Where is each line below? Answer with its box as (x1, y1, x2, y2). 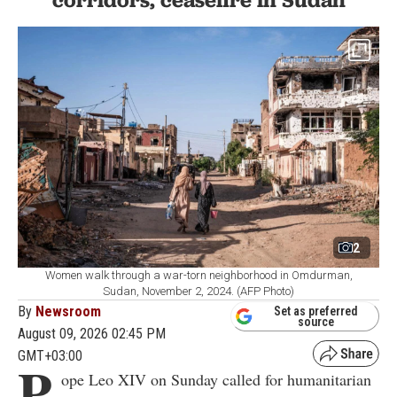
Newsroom (35, 303, 101, 321)
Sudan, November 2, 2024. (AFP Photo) (103, 284, 294, 299)
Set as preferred (274, 303, 358, 318)
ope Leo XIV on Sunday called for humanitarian (61, 369, 371, 391)
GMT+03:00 (18, 347, 82, 365)
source (298, 314, 334, 329)
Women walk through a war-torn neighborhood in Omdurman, (44, 269, 353, 283)
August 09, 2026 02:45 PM (18, 325, 166, 343)
